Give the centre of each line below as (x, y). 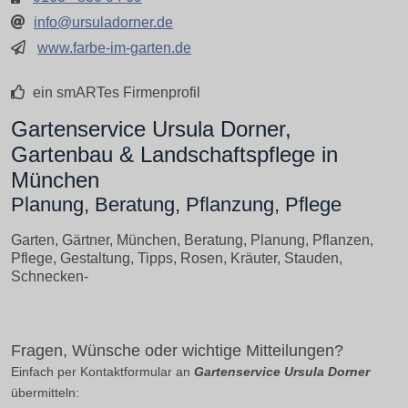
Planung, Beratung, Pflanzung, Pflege (176, 204)
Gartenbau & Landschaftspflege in (174, 154)
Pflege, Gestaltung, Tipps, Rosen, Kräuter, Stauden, (177, 258)
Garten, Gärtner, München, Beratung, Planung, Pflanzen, (192, 240)
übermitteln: (45, 392)
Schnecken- (50, 276)
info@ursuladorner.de (103, 22)
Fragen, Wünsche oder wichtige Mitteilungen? (177, 350)
